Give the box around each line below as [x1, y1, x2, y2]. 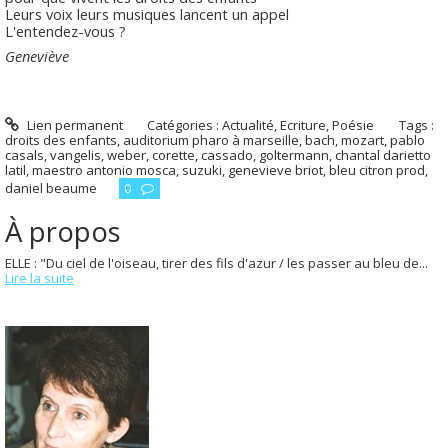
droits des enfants [5, 130, 117, 149]
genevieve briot [228, 160, 323, 179]
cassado [201, 145, 253, 164]
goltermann [259, 145, 329, 164]
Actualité [222, 115, 275, 134]
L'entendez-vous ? [5, 21, 126, 41]
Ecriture [280, 115, 327, 134]
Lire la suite [5, 268, 74, 287]
